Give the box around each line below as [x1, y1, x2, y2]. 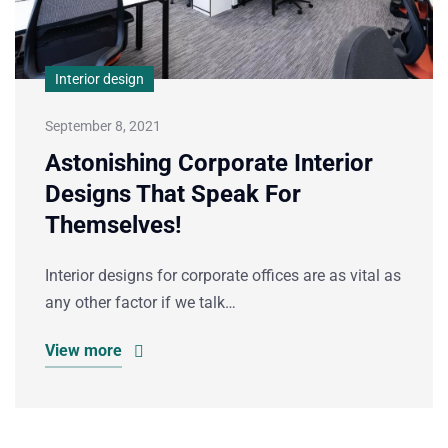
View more [45, 340, 122, 360]
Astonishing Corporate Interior [45, 148, 373, 177]
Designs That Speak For [45, 179, 301, 208]
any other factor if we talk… [45, 292, 236, 312]
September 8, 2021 [45, 117, 161, 134]
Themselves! [45, 210, 182, 239]
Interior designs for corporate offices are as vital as [45, 265, 401, 285]
